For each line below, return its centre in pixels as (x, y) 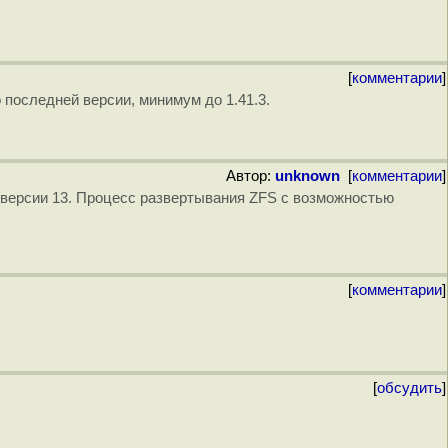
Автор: (246, 176)
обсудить (409, 388)
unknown (307, 176)
